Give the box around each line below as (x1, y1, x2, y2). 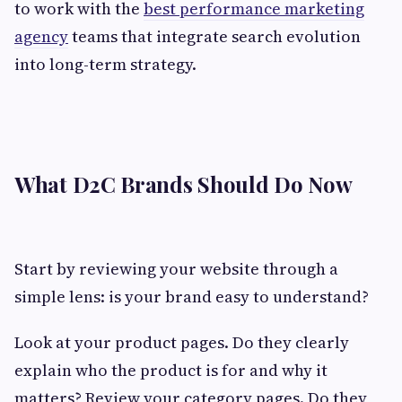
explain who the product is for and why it (14, 358, 328, 381)
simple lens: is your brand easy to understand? (14, 284, 369, 308)
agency (14, 24, 68, 48)
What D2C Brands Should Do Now (14, 169, 353, 198)
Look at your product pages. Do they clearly (14, 330, 349, 354)
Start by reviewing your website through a (14, 257, 338, 280)
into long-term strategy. (14, 52, 197, 75)
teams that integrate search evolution (68, 24, 361, 48)
